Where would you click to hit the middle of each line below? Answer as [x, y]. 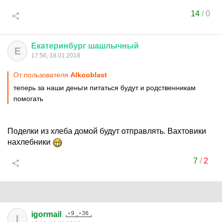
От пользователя [42, 75]
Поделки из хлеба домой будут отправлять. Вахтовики [107, 131]
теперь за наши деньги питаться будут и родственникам [105, 88]
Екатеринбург [59, 46]
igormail [46, 214]
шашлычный [113, 46]
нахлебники [30, 142]
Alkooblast [89, 75]
